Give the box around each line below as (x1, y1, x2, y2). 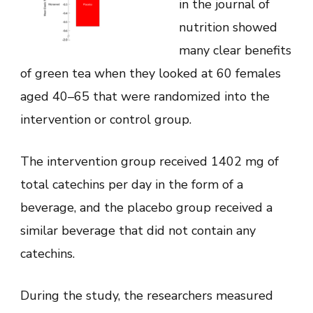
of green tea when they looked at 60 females (20, 64, 281, 82)
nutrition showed (179, 18, 277, 36)
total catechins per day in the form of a (20, 175, 243, 193)
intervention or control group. (20, 110, 191, 128)
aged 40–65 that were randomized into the (20, 87, 270, 105)
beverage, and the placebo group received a (20, 198, 272, 216)
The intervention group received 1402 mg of (20, 152, 279, 170)
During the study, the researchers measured (20, 286, 273, 304)
